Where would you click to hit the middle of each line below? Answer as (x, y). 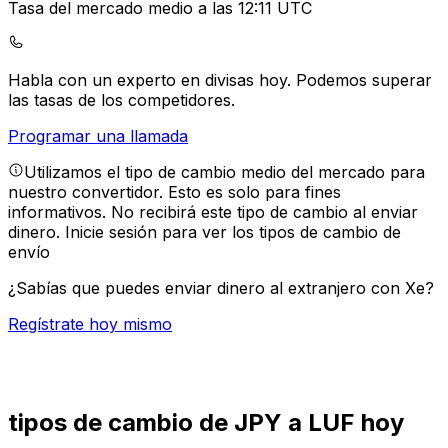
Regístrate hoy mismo (90, 324)
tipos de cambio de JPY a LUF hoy (206, 422)
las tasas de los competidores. (121, 100)
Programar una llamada (98, 136)
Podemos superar (364, 80)
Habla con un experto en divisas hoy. (152, 80)
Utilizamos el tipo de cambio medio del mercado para (224, 172)
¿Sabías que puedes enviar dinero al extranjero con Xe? (221, 288)
